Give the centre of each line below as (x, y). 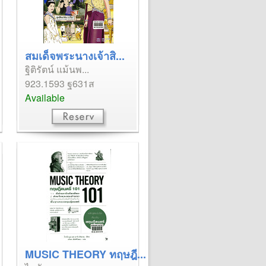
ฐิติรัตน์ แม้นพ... (57, 69)
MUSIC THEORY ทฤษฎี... (85, 254)
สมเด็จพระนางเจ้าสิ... (75, 56)
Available (45, 98)
